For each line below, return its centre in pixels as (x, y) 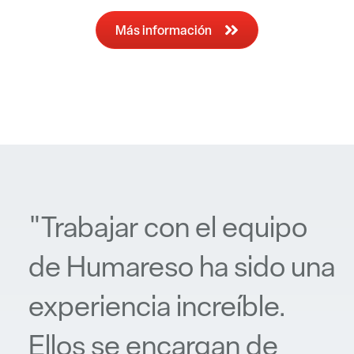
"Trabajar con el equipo (168, 228)
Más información (164, 30)
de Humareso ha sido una (182, 267)
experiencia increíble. (158, 307)
